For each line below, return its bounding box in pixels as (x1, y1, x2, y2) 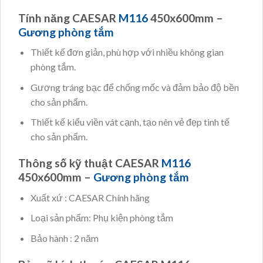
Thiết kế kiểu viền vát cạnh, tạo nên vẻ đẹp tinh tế (30, 116, 230, 128)
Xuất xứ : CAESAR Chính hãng (30, 191, 150, 203)
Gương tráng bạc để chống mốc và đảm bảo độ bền (30, 81, 239, 93)
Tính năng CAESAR (18, 11, 119, 25)
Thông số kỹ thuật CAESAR (18, 156, 161, 170)
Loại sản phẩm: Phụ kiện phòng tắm (30, 212, 173, 224)
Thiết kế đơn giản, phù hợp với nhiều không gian (30, 46, 224, 58)
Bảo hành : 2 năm (30, 232, 99, 244)
